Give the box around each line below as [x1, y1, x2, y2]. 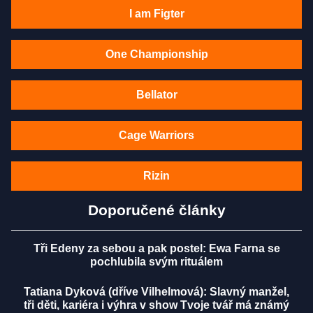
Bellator [136, 89, 177, 101]
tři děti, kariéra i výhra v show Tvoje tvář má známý [24, 299, 289, 312]
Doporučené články [87, 202, 226, 219]
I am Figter [129, 8, 184, 20]
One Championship [105, 48, 208, 61]
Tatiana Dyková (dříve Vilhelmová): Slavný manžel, [24, 286, 289, 298]
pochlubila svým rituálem [90, 256, 223, 268]
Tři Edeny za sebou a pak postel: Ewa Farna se [33, 242, 280, 255]
